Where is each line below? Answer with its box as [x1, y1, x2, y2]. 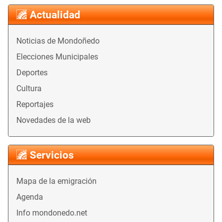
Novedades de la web [16, 115, 91, 125]
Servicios [30, 149, 74, 162]
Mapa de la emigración [16, 176, 97, 186]
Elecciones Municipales [16, 52, 98, 62]
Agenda [16, 192, 43, 202]
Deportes [16, 68, 48, 78]
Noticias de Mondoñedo [16, 36, 100, 46]
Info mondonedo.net [16, 208, 87, 218]
